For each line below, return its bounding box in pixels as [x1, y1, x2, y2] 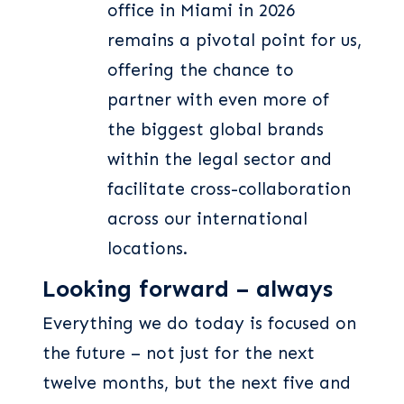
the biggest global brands [107, 118, 324, 140]
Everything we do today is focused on [42, 313, 356, 335]
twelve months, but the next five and [42, 372, 351, 394]
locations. [107, 237, 188, 259]
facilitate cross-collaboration [107, 178, 351, 199]
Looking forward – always [42, 274, 333, 303]
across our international [107, 207, 308, 229]
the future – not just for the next [42, 343, 315, 364]
